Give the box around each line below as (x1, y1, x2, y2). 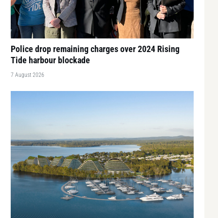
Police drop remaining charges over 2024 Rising (11, 43, 180, 54)
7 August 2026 (11, 71, 44, 78)
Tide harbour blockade (11, 54, 90, 65)
